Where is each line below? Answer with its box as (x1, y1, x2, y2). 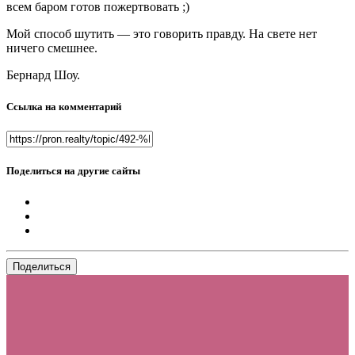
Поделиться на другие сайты (6, 164, 140, 177)
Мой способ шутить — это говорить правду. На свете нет (6, 27, 317, 41)
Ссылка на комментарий (6, 100, 121, 113)
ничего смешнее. (6, 41, 97, 55)
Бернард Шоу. (6, 68, 80, 82)
